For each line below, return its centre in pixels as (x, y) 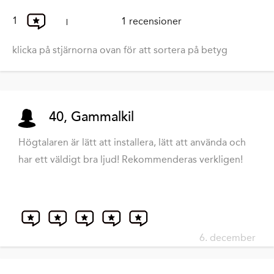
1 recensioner (151, 21)
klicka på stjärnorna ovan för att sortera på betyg (120, 50)
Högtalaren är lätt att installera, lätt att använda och (132, 143)
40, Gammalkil (91, 117)
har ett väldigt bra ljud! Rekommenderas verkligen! (131, 160)
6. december (228, 238)
